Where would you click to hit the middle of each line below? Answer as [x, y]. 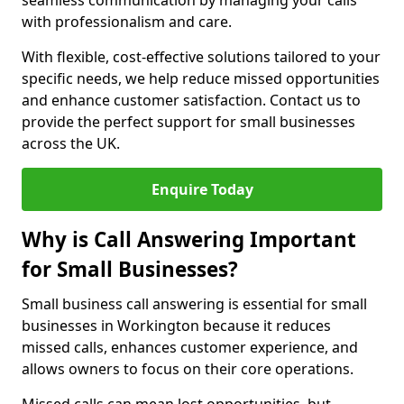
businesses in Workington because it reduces [176, 326]
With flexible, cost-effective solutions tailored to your [201, 57]
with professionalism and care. [127, 22]
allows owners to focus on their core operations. [188, 369]
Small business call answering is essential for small [194, 304]
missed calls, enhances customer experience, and [190, 347]
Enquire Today [202, 189]
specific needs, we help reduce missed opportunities [201, 78]
